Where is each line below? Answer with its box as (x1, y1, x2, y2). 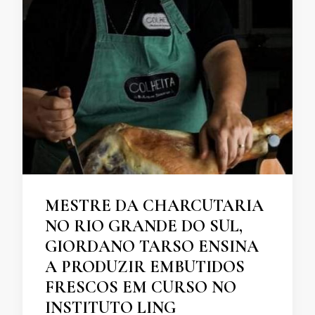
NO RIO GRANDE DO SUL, (45, 216, 243, 237)
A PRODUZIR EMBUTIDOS (45, 257, 245, 278)
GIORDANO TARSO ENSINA (45, 236, 259, 257)
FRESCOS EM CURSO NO (45, 277, 236, 298)
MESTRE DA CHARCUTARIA (45, 195, 264, 217)
